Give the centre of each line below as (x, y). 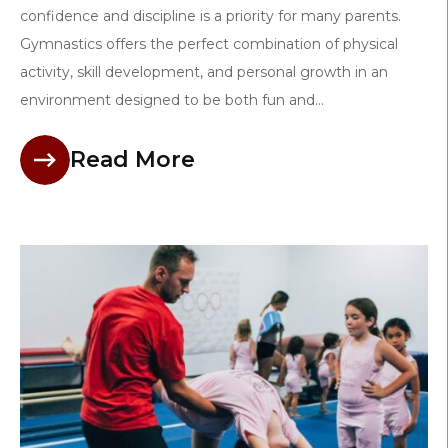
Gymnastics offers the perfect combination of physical (209, 44)
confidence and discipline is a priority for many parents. (210, 16)
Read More (132, 160)
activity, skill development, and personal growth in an (204, 72)
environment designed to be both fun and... (172, 100)
